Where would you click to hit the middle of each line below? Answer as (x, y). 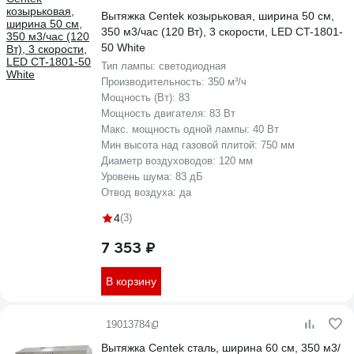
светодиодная (192, 66)
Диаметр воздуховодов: (160, 161)
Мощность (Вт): (140, 98)
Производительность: (154, 82)
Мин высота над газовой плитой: (181, 145)
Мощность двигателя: (155, 113)
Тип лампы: (130, 66)
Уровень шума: (138, 177)
